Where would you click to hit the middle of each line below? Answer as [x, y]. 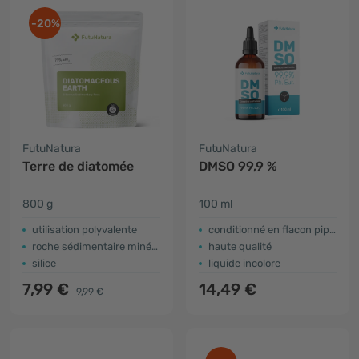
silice [44, 263]
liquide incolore [244, 263]
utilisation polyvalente [85, 230]
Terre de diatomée [78, 166]
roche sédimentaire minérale [92, 246]
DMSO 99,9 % [238, 166]
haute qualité [240, 246]
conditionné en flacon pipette [269, 230]
